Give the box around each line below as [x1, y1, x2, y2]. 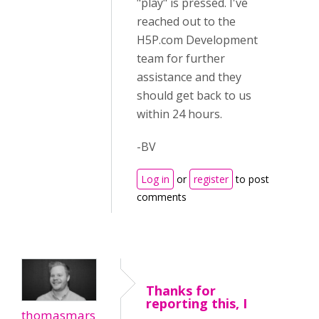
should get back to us [137, 88, 251, 103]
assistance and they [137, 69, 241, 85]
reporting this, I [146, 295, 247, 312]
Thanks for [146, 282, 216, 299]
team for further [137, 51, 225, 66]
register [194, 172, 229, 186]
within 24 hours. [137, 106, 222, 122]
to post [233, 172, 269, 186]
